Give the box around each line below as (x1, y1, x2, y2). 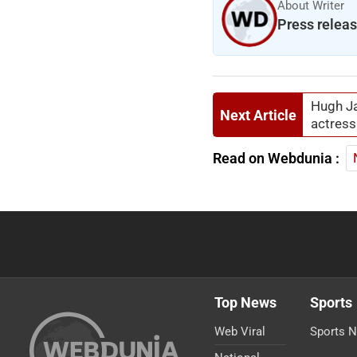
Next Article (220, 106, 296, 124)
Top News (214, 293, 277, 311)
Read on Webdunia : (213, 150, 339, 167)
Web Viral (214, 324, 265, 339)
